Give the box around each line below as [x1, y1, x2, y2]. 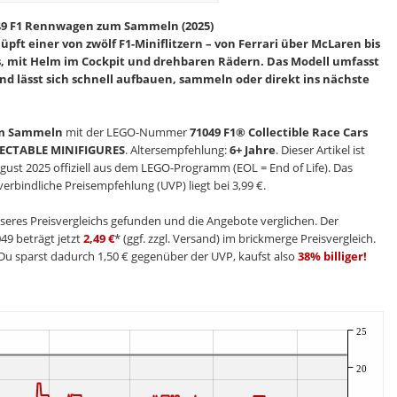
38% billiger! [297, 247, 367, 264]
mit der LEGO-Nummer [62, 123, 190, 140]
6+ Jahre [229, 141, 276, 158]
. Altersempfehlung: [124, 141, 230, 158]
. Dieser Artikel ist [275, 141, 365, 158]
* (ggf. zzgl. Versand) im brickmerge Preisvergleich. [113, 230, 376, 246]
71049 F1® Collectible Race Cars [189, 123, 368, 140]
